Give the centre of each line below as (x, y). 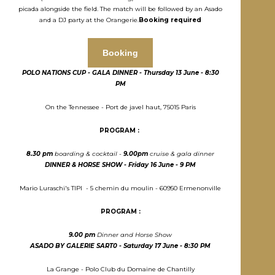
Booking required (170, 20)
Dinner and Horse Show (134, 234)
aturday (141, 246)
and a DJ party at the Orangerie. (89, 20)
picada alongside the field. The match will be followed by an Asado (120, 9)
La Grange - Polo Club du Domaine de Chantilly (120, 269)
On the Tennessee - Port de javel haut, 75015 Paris (120, 107)
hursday (161, 72)
